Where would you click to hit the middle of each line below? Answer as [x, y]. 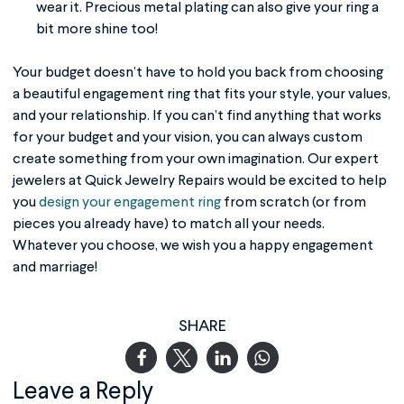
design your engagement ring [130, 203]
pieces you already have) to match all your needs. [169, 225]
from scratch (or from [294, 203]
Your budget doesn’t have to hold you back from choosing [198, 73]
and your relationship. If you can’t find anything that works [197, 116]
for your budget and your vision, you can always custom [188, 138]
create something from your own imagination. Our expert [196, 160]
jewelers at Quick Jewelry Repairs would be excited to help [200, 181]
